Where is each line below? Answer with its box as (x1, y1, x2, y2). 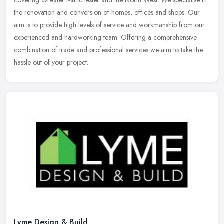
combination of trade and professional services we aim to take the (14, 45, 203, 55)
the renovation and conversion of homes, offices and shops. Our (14, 7, 200, 18)
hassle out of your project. (14, 57, 88, 68)
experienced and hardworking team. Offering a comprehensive (14, 32, 197, 43)
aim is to (14, 20, 38, 30)
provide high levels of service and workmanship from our (40, 20, 205, 30)
